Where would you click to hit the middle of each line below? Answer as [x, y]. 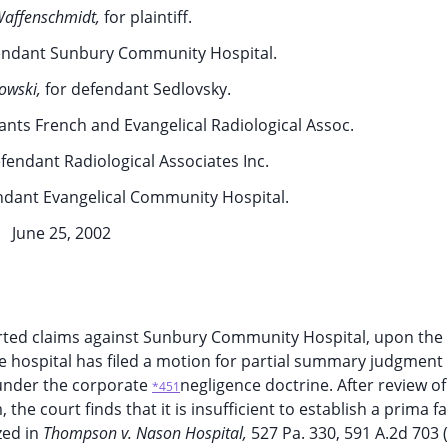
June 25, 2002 [61, 233]
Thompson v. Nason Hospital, [147, 433]
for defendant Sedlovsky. [138, 89]
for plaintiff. [147, 17]
